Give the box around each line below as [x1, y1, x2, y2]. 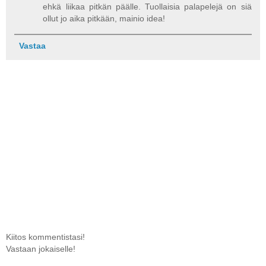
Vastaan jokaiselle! [6, 243, 75, 254]
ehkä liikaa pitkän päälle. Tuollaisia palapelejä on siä [43, 2, 252, 12]
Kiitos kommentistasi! [6, 232, 85, 242]
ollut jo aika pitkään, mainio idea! [43, 14, 166, 24]
